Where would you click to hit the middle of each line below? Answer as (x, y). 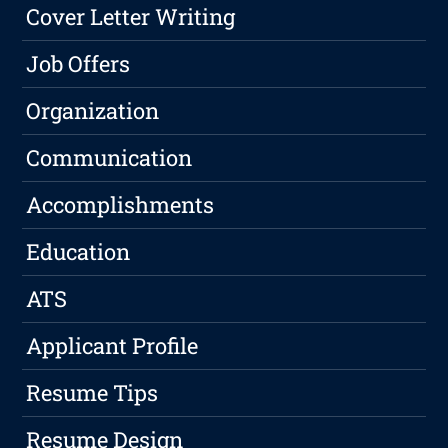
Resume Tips (92, 393)
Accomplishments (120, 205)
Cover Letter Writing (131, 17)
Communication (109, 158)
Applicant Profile (112, 346)
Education (78, 252)
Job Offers (78, 64)
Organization (93, 111)
